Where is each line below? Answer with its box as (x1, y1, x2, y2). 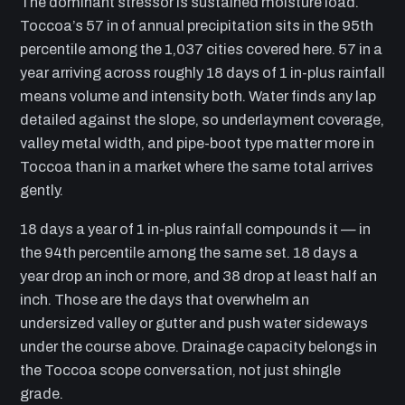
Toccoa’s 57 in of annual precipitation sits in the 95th (20, 18, 373, 34)
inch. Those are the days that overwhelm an (20, 291, 309, 307)
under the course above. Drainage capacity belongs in (20, 338, 377, 354)
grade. (20, 385, 63, 401)
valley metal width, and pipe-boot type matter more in (20, 136, 374, 152)
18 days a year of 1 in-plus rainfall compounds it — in (20, 221, 371, 237)
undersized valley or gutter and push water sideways (20, 315, 368, 331)
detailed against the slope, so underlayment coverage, (20, 112, 384, 128)
